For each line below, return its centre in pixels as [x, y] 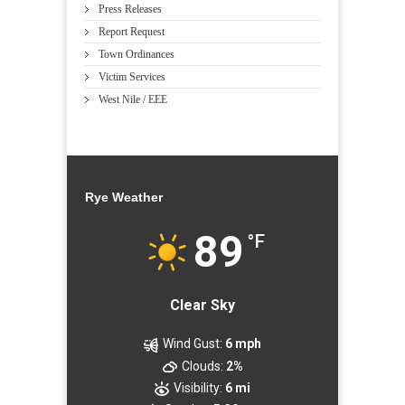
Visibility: [198, 387]
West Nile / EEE [133, 100]
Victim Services [132, 77]
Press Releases [130, 9]
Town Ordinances [137, 55]
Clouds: [202, 366]
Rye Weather [124, 198]
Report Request [132, 32]
